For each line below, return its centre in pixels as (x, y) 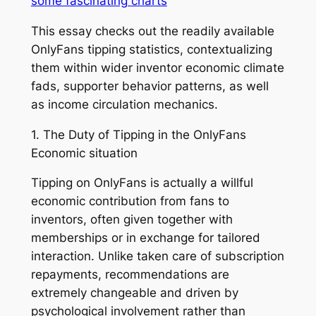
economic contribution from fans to (130, 201)
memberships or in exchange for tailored (145, 238)
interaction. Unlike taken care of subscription (157, 256)
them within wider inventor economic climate (157, 67)
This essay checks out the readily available (152, 31)
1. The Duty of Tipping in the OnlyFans (138, 134)
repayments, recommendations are (130, 275)
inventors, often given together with (132, 220)
